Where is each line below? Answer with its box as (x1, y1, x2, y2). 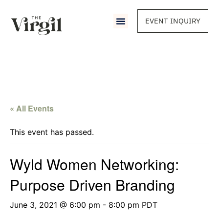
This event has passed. (10, 127, 94, 137)
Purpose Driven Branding (10, 174, 175, 195)
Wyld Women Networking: (10, 153, 179, 175)
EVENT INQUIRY (145, 16, 200, 25)
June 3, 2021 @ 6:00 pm (10, 200, 100, 210)
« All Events (10, 103, 54, 114)
